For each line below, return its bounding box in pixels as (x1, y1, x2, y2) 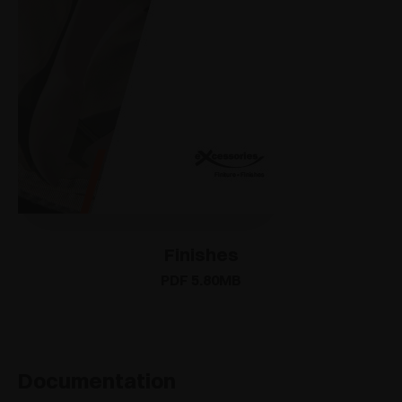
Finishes (163, 243, 239, 267)
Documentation (18, 367, 176, 395)
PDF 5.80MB (161, 271, 241, 290)
